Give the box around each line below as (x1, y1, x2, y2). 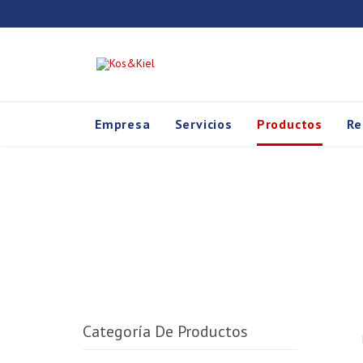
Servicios (174, 116, 233, 132)
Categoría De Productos (83, 321, 248, 343)
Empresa (95, 116, 151, 132)
